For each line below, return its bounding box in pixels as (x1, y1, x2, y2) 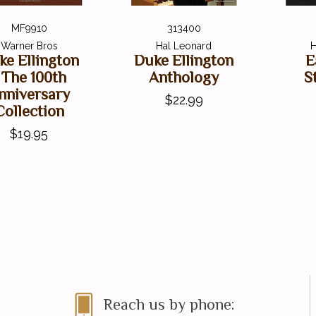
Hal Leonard (156, 39, 212, 51)
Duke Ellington (134, 51, 234, 69)
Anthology (149, 68, 219, 86)
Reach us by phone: (104, 295, 236, 313)
